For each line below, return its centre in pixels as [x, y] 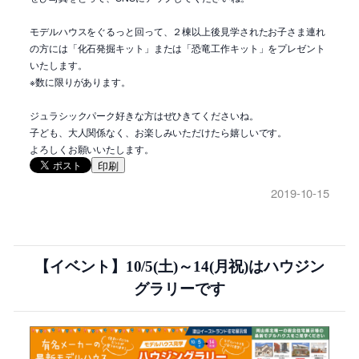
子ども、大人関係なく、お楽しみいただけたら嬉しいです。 [159, 132]
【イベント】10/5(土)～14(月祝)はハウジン [179, 267]
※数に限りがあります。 [80, 82]
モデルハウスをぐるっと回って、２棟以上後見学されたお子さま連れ [177, 31]
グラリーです [179, 289]
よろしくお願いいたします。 [92, 149]
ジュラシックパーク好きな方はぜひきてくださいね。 [144, 115]
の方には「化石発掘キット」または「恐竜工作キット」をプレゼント [177, 48]
